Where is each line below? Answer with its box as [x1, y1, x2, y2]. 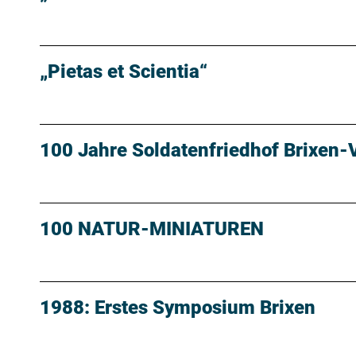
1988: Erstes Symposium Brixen [40, 296, 315, 319]
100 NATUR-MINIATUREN [40, 218, 264, 241]
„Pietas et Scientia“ [40, 60, 207, 83]
